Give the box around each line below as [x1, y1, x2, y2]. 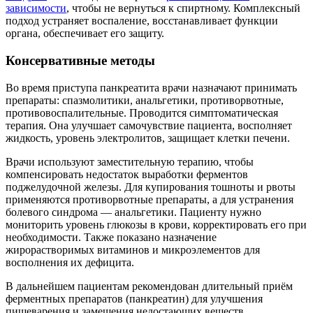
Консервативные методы [6, 52, 155, 68]
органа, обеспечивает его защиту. [6, 27, 164, 40]
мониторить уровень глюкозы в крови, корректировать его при [6, 218, 307, 231]
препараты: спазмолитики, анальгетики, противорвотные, [6, 94, 284, 106]
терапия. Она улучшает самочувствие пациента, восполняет [6, 119, 292, 131]
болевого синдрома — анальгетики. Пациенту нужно [6, 205, 261, 218]
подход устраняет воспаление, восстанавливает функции [6, 15, 278, 27]
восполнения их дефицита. [6, 256, 134, 268]
